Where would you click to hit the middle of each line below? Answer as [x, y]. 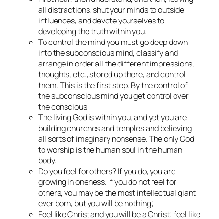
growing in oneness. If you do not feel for [107, 182]
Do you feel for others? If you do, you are [107, 171]
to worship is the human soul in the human [110, 149]
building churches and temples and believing [115, 128]
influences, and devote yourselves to [101, 20]
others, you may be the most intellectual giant [117, 192]
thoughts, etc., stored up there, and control [112, 74]
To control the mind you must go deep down [113, 42]
